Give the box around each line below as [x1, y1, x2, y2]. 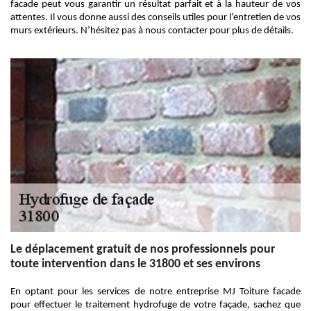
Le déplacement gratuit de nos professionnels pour [10, 243, 275, 256]
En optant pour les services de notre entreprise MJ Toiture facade [10, 287, 301, 297]
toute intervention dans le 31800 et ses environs [10, 258, 260, 271]
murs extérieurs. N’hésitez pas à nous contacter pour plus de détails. [10, 26, 294, 36]
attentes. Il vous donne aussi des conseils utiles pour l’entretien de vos [10, 12, 301, 23]
